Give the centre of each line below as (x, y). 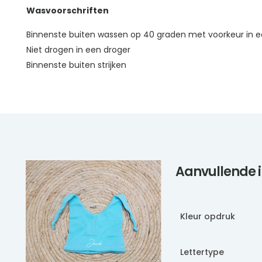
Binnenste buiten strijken (76, 65)
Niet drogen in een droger (78, 50)
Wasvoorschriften (67, 11)
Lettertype (202, 252)
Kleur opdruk (208, 217)
